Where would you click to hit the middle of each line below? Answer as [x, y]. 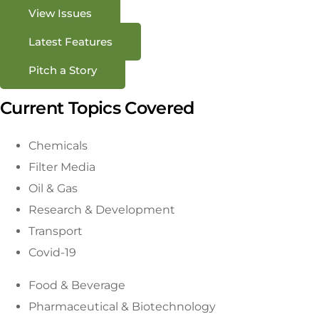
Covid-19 [52, 252]
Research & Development [102, 209]
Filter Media [62, 167]
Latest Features [70, 41]
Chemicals [58, 145]
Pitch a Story [63, 70]
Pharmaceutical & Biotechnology [122, 306]
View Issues [60, 13]
